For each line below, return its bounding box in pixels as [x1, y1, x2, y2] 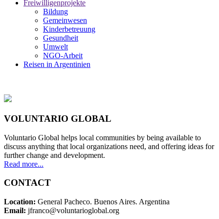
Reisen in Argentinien [23, 60, 90, 69]
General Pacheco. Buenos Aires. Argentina [36, 197, 170, 206]
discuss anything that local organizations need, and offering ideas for [4, 142, 214, 151]
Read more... [4, 159, 44, 168]
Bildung [43, 7, 68, 16]
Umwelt [43, 43, 68, 51]
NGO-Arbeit [43, 51, 83, 60]
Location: [4, 197, 36, 206]
